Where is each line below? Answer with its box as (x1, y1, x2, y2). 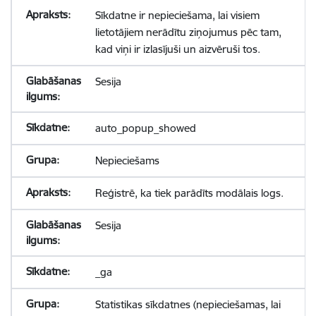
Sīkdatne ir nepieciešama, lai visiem (95, 8, 260, 22)
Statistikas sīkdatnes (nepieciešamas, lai (95, 298, 281, 311)
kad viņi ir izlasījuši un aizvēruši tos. (95, 42, 260, 56)
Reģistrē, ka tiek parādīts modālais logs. (95, 186, 284, 200)
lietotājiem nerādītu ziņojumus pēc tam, (95, 25, 281, 39)
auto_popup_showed (95, 121, 196, 135)
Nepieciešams (95, 154, 159, 167)
